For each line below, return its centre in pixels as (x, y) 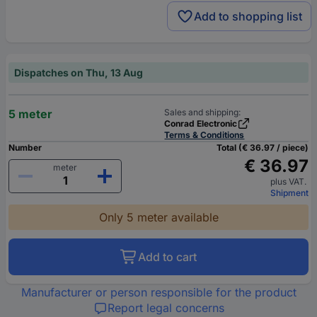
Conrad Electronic (201, 124)
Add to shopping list (248, 17)
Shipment (289, 193)
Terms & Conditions (204, 135)
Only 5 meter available (158, 218)
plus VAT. (289, 182)
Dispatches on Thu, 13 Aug (79, 73)
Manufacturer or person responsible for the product (158, 293)
